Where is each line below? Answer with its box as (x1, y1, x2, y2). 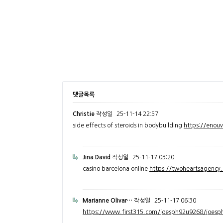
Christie (73, 111, 95, 117)
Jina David (83, 154, 111, 160)
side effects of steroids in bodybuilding (73, 122, 184, 128)
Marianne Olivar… (83, 198, 132, 204)
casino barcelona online (83, 166, 149, 172)
